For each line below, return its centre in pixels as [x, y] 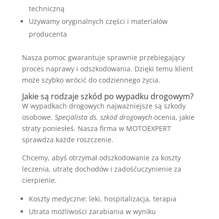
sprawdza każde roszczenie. [67, 139]
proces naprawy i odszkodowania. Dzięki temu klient [107, 68]
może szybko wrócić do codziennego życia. [91, 80]
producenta [48, 34]
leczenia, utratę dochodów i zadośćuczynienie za [101, 169]
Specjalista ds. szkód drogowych [103, 117]
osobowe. [38, 117]
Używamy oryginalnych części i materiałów [98, 21]
